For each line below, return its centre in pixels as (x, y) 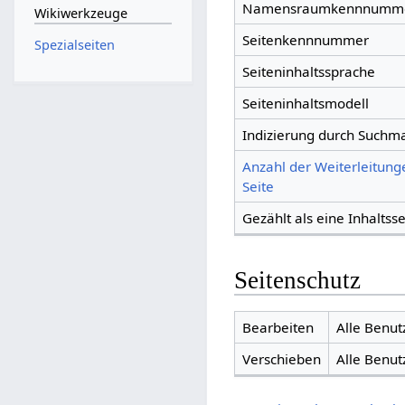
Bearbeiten (278, 327)
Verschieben (281, 358)
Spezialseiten (74, 44)
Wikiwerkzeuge (80, 14)
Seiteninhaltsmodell (305, 104)
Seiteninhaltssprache (308, 72)
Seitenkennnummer (305, 40)
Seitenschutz (298, 281)
